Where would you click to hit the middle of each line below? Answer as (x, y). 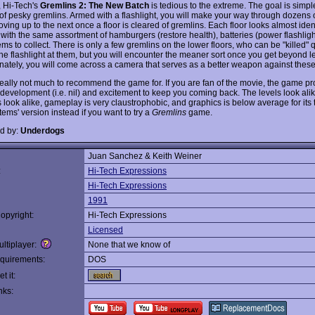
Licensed (105, 230)
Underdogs (43, 130)
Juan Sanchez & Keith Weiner (145, 156)
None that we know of (129, 245)
